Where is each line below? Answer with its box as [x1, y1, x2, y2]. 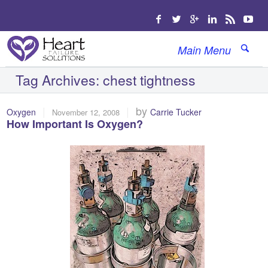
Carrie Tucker [150, 106, 202, 118]
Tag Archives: [16, 70, 103, 90]
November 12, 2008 [52, 106, 120, 118]
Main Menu [178, 42, 231, 57]
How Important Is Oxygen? [7, 116, 144, 132]
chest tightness [103, 70, 196, 90]
